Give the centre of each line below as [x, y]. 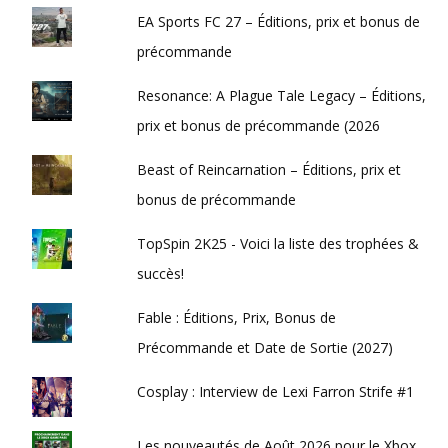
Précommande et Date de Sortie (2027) [265, 347]
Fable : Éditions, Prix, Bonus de [237, 317]
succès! [161, 273]
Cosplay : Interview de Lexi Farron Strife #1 [276, 391]
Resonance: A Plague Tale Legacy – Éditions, [282, 95]
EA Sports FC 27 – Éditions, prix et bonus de [279, 21]
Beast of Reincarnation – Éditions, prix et [269, 169]
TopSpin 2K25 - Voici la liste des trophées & [278, 243]
